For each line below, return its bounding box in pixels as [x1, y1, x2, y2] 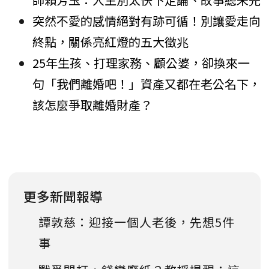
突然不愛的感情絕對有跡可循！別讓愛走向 [32, 12, 261, 30]
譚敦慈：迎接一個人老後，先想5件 [38, 213, 235, 231]
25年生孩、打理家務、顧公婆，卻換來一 [32, 54, 250, 72]
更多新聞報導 [23, 187, 103, 206]
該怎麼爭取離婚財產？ [32, 96, 153, 114]
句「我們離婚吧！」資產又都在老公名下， [32, 75, 261, 93]
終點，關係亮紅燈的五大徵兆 [32, 33, 189, 51]
